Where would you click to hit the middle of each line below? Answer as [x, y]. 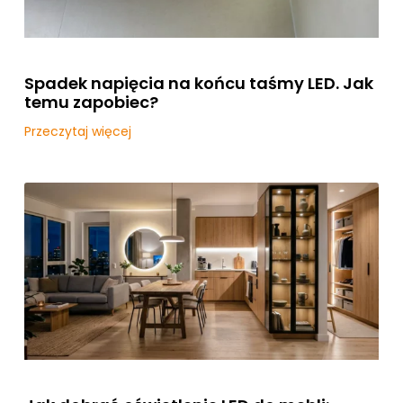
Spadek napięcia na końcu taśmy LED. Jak [199, 84]
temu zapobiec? [92, 103]
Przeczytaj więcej [78, 132]
